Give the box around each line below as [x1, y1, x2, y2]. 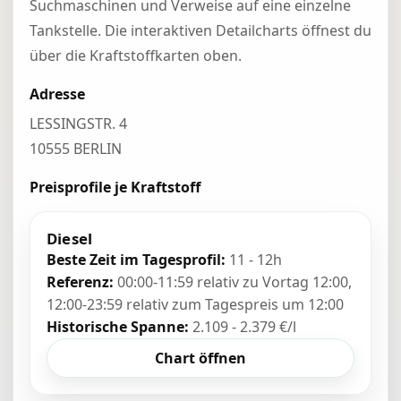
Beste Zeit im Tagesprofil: [47, 250, 226, 269]
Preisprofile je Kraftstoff [30, 177, 200, 197]
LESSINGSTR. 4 [30, 114, 127, 133]
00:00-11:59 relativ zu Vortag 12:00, [114, 272, 352, 292]
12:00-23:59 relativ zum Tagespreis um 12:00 [47, 294, 344, 314]
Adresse [30, 84, 85, 104]
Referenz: [47, 272, 114, 292]
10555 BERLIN [30, 139, 122, 158]
